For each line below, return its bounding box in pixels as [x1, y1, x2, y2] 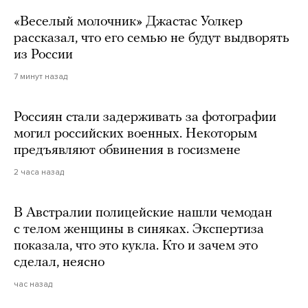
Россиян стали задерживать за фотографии [14, 111, 276, 125]
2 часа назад [14, 167, 64, 177]
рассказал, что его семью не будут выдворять [14, 32, 289, 46]
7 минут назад [14, 71, 67, 82]
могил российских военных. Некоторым [14, 127, 257, 142]
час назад [14, 279, 52, 289]
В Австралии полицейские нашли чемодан [14, 206, 272, 221]
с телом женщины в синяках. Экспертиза [14, 223, 264, 237]
